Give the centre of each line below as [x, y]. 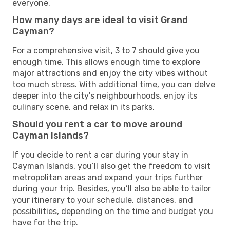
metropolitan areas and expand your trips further [108, 177]
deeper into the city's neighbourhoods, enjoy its [105, 95]
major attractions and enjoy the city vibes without [110, 73]
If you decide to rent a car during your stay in [100, 155]
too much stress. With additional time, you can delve [114, 84]
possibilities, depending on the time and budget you [113, 211]
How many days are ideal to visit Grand [100, 20]
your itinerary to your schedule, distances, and [103, 200]
